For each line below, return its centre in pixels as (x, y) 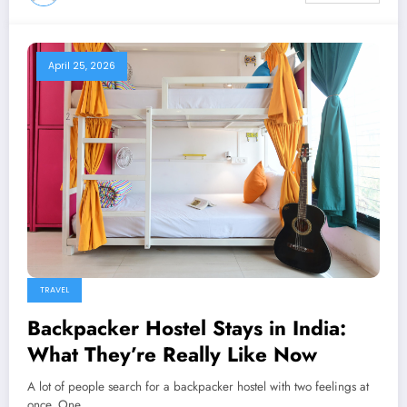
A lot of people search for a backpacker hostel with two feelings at (198, 387)
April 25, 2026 (82, 66)
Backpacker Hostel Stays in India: (187, 328)
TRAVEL (55, 290)
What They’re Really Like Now (172, 355)
